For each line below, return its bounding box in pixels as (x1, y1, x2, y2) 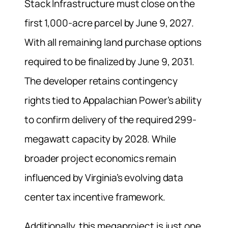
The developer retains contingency (24, 74, 178, 88)
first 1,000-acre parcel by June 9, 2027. (24, 16, 194, 30)
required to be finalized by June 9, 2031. (24, 54, 194, 68)
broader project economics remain (24, 151, 176, 165)
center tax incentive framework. (24, 190, 165, 204)
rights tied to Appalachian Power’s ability (24, 93, 202, 107)
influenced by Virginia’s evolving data (24, 170, 184, 184)
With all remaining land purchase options (24, 35, 202, 49)
